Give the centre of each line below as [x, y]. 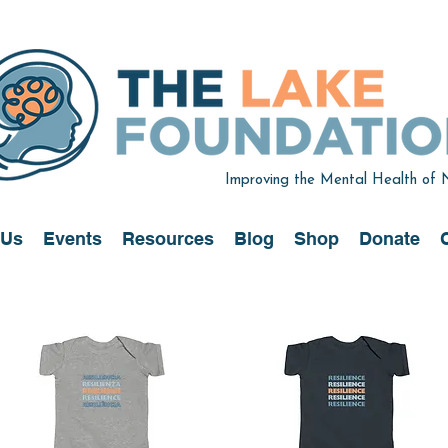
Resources [167, 238]
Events [72, 238]
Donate [389, 238]
